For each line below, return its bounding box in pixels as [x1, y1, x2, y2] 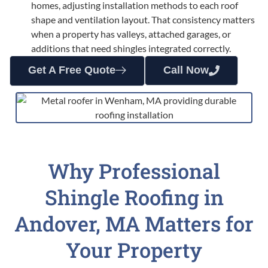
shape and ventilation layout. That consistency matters [31, 14, 255, 26]
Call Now [163, 64, 209, 77]
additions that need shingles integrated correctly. [31, 42, 231, 54]
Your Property [66, 236, 202, 264]
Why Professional [48, 157, 220, 185]
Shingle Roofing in [44, 184, 224, 211]
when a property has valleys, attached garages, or [31, 28, 231, 40]
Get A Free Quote [28, 64, 115, 77]
